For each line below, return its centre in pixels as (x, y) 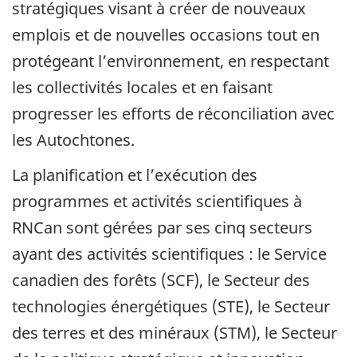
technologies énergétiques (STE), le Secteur (171, 307)
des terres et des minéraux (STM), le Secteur (175, 333)
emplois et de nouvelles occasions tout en (166, 34)
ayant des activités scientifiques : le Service (169, 254)
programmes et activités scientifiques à (157, 202)
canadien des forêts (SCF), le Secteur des (161, 280)
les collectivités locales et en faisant (142, 87)
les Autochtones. (73, 139)
